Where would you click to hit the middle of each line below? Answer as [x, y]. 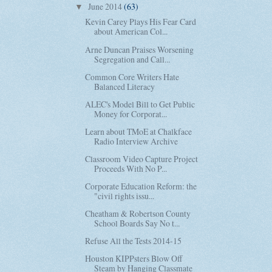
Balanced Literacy [125, 86]
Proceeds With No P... [131, 168]
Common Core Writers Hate [132, 76]
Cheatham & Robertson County [138, 214]
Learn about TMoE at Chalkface [139, 131]
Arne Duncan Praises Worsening [140, 49]
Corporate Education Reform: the [141, 186]
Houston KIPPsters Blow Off [134, 259]
